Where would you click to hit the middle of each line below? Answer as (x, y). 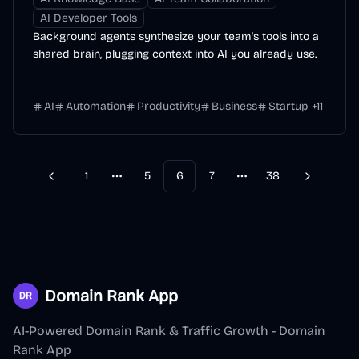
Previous (73, 183)
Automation (96, 106)
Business (234, 106)
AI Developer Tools (89, 18)
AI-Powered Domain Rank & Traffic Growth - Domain (169, 331)
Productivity (169, 106)
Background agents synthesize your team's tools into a (176, 36)
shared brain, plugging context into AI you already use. (175, 54)
